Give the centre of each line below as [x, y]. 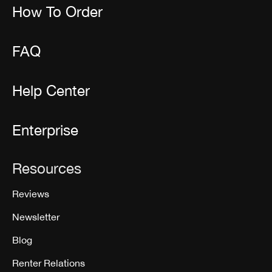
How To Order [57, 11]
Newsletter [36, 216]
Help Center [51, 90]
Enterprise [45, 130]
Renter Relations [49, 263]
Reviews [31, 193]
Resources [47, 168]
